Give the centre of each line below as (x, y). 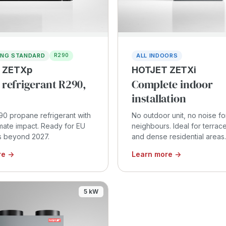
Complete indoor (172, 84)
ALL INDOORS (157, 55)
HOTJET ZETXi (164, 70)
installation (159, 98)
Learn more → (156, 154)
